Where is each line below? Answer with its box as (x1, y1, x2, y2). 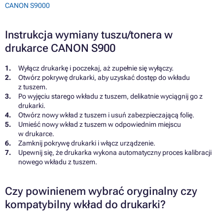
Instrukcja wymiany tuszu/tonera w (5, 29, 173, 41)
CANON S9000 (5, 1, 50, 10)
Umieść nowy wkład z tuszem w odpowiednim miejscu (18, 120, 181, 129)
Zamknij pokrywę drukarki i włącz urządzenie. (18, 139, 155, 147)
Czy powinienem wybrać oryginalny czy (5, 185, 197, 198)
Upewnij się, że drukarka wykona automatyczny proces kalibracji (18, 148, 212, 157)
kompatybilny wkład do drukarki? (5, 198, 166, 211)
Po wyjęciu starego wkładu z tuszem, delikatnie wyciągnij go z (18, 92, 203, 101)
